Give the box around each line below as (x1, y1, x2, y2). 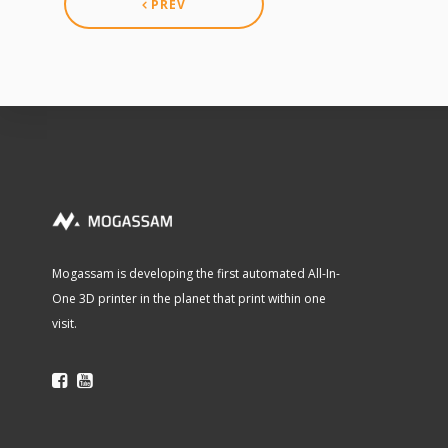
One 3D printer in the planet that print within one (52, 290, 326, 307)
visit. (52, 315, 77, 332)
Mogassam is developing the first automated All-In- (52, 265, 340, 282)
